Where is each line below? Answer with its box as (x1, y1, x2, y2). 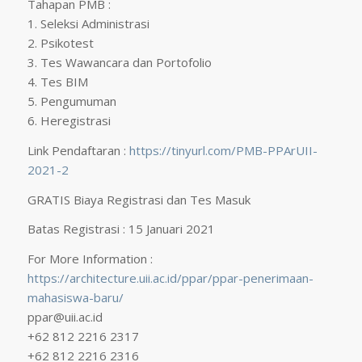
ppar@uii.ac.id (27, 309, 103, 326)
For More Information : (27, 250, 153, 267)
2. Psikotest (27, 35, 94, 52)
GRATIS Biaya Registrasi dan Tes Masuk (27, 191, 250, 208)
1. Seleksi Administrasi (27, 15, 149, 32)
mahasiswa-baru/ (27, 289, 124, 306)
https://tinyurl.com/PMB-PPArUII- (128, 141, 318, 158)
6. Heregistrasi (27, 112, 111, 129)
